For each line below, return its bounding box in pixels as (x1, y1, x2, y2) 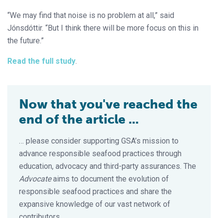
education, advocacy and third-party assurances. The (19, 161, 196, 171)
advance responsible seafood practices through (19, 148, 182, 158)
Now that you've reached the (19, 96, 198, 112)
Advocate (19, 174, 51, 183)
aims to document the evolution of (51, 174, 169, 183)
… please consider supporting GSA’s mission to (19, 136, 179, 145)
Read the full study (7, 56, 75, 66)
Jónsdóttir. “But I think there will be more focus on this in (7, 23, 199, 33)
